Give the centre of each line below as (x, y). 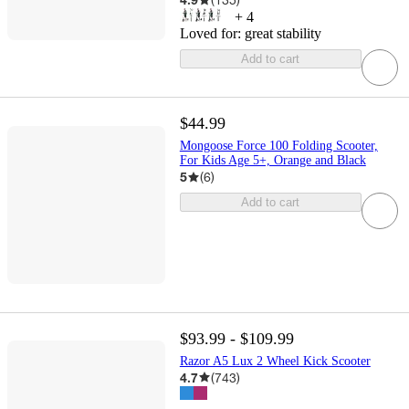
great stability (283, 34)
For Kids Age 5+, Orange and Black (273, 161)
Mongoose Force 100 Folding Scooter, (278, 146)
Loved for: (212, 34)
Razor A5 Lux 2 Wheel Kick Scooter (275, 361)
